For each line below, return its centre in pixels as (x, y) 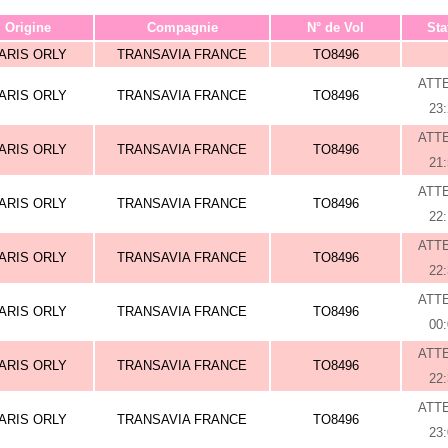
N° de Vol (335, 27)
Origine (28, 27)
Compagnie (182, 27)
